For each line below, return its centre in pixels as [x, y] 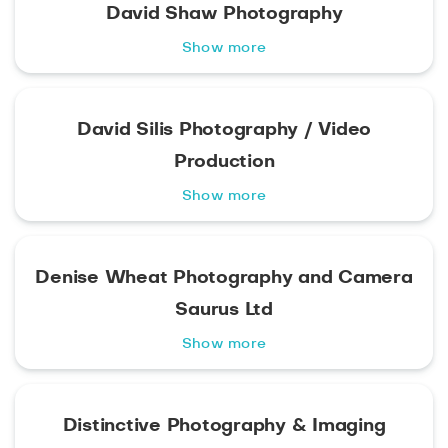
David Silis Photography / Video [224, 130]
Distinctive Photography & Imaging [224, 426]
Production [224, 162]
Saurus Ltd [224, 310]
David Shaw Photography [224, 14]
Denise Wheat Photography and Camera [224, 278]
